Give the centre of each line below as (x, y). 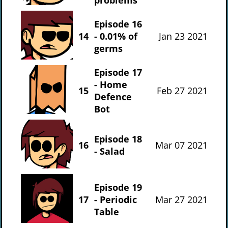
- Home (110, 84)
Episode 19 (118, 187)
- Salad (109, 151)
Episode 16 (118, 24)
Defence (113, 96)
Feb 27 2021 (182, 90)
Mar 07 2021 (181, 145)
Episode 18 (118, 139)
